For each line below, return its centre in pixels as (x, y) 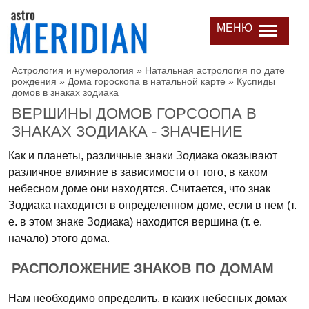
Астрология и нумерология (73, 70)
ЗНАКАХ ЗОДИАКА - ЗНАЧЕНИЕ (127, 131)
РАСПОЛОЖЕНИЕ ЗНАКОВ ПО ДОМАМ (143, 268)
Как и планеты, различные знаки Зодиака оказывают (143, 156)
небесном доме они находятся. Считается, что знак (139, 189)
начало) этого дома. (59, 238)
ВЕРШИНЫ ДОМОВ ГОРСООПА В (134, 113)
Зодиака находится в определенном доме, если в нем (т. (152, 205)
